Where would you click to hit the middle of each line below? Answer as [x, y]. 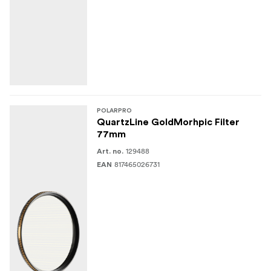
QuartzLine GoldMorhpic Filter [168, 122]
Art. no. [110, 151]
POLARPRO [114, 110]
